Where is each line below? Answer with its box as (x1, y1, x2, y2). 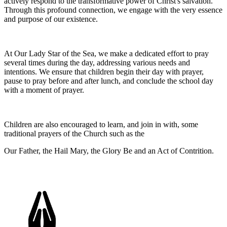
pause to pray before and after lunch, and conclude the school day (4, 76, 213, 85)
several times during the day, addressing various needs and (4, 58, 190, 67)
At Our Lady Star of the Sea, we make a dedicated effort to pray (4, 49, 209, 58)
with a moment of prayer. (4, 85, 84, 94)
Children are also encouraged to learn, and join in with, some (4, 120, 198, 129)
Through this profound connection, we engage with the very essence (4, 5, 222, 14)
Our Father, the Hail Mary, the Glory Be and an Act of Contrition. (4, 146, 214, 155)
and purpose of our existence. (4, 14, 98, 23)
